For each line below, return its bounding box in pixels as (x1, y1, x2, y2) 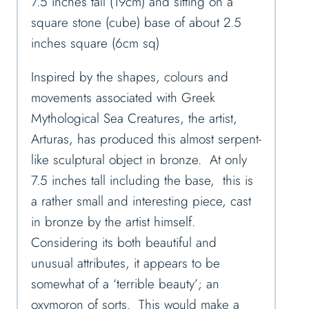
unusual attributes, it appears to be (31, 254, 220, 273)
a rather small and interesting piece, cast (31, 192, 251, 211)
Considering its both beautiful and (31, 233, 217, 252)
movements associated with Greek (31, 88, 215, 108)
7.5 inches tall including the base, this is (31, 171, 253, 190)
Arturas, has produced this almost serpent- (31, 130, 261, 149)
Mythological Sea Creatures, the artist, (31, 109, 237, 128)
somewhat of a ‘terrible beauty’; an (31, 275, 219, 294)
